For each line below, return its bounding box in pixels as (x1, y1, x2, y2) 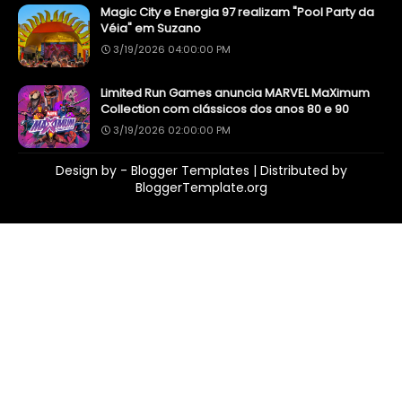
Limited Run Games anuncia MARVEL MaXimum (100, 84, 370, 102)
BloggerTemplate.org (135, 179, 267, 197)
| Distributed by (249, 162, 347, 180)
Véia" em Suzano (100, 20, 201, 38)
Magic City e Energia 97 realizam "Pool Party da (100, 4, 374, 22)
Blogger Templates (131, 162, 249, 180)
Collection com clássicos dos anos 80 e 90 (100, 100, 349, 118)
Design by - (56, 162, 131, 180)
